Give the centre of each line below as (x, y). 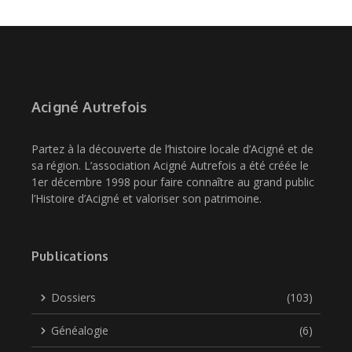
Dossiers (73, 297)
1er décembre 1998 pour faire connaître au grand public (173, 182)
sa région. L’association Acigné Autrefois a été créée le (170, 165)
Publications (70, 256)
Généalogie (80, 330)
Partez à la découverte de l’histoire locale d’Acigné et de (172, 149)
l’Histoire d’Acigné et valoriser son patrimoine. (147, 198)
